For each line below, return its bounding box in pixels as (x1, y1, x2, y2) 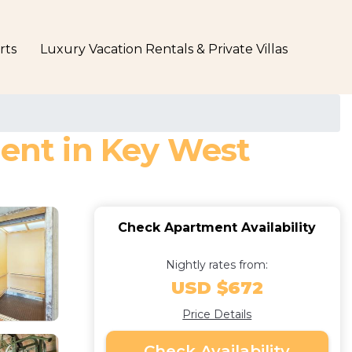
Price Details (182, 307, 252, 321)
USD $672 (170, 277, 263, 299)
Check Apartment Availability (118, 220, 317, 235)
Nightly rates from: (166, 258, 269, 272)
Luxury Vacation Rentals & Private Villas (40, 42, 288, 57)
